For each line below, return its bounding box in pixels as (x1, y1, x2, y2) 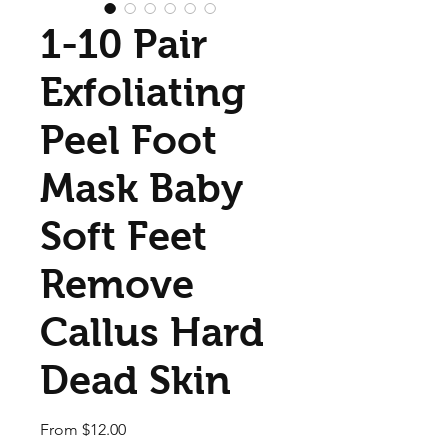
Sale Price (125, 418, 194, 438)
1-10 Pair (40, 21, 207, 66)
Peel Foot (40, 117, 217, 162)
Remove (40, 261, 194, 306)
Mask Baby (40, 165, 243, 210)
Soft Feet (40, 213, 207, 258)
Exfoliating (40, 69, 245, 114)
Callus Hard (40, 309, 264, 354)
